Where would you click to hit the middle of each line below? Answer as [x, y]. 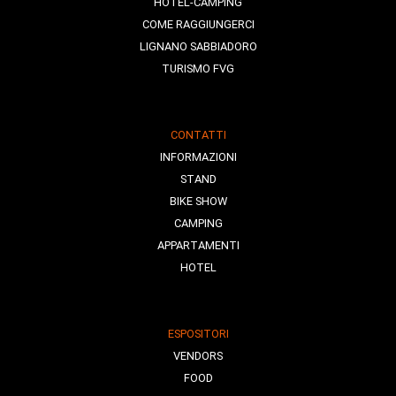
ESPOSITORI [198, 333]
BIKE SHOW [198, 201]
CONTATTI [198, 134]
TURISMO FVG [198, 68]
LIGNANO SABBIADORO [198, 46]
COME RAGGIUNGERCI [198, 24]
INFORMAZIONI [198, 156]
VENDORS [198, 355]
